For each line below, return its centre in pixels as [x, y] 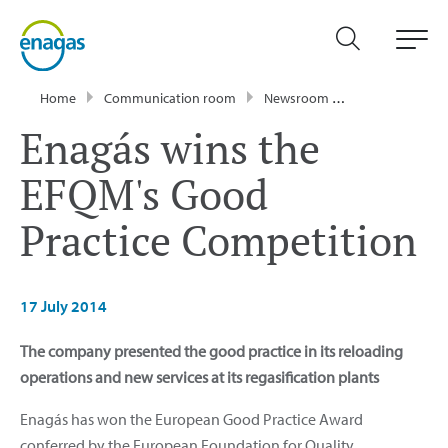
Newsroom [296, 97]
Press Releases [399, 97]
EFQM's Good [144, 193]
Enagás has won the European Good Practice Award [191, 418]
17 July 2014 [63, 305]
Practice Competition [218, 239]
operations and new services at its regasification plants [199, 376]
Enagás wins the [170, 147]
